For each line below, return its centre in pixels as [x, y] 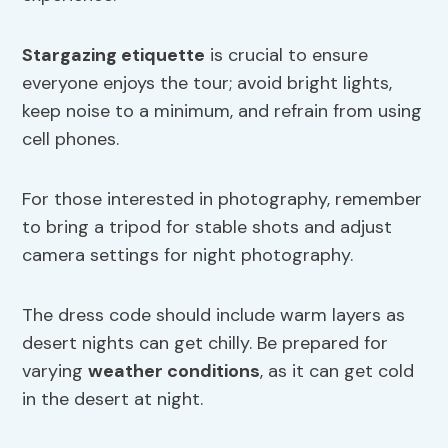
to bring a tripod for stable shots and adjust [207, 227]
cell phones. [71, 139]
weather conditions [174, 371]
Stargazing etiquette [114, 55]
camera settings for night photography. [188, 255]
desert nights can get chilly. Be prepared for [205, 343]
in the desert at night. [113, 399]
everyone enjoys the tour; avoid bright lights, [207, 83]
